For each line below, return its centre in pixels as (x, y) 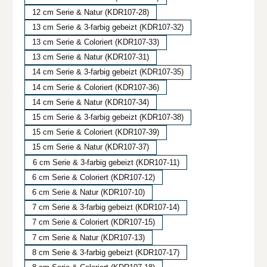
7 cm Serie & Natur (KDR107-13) (89, 237)
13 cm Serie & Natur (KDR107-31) (91, 57)
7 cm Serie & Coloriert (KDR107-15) (94, 222)
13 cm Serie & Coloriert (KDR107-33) (96, 42)
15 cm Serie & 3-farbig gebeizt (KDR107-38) (108, 117)
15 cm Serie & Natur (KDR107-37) (91, 147)
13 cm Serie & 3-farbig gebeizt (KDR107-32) (108, 27)
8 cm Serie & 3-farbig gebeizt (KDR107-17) (106, 252)
